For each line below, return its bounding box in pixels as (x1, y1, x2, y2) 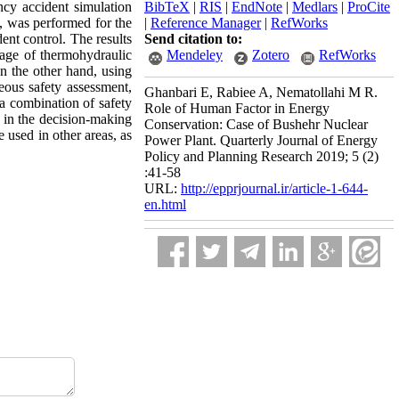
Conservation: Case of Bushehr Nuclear (144, 117, 368, 132)
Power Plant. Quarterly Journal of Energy (144, 133, 378, 148)
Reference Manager (151, 15, 261, 30)
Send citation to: (144, 31, 242, 46)
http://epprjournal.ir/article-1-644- (181, 181, 368, 196)
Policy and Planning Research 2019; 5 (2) (144, 149, 379, 164)
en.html (144, 197, 186, 212)
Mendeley (167, 47, 223, 62)
